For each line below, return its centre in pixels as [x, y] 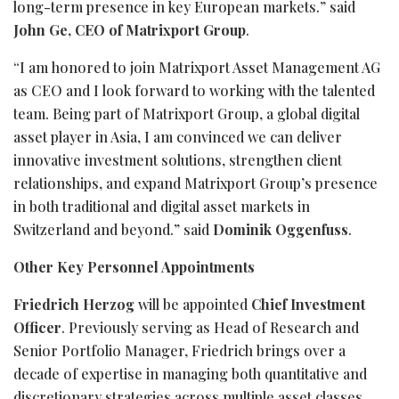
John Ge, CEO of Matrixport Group [130, 29]
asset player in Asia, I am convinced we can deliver [178, 136]
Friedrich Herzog [74, 304]
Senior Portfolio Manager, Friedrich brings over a [179, 350]
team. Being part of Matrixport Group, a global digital [187, 113]
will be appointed [193, 304]
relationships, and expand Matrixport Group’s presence [195, 183]
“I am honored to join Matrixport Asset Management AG [197, 67]
